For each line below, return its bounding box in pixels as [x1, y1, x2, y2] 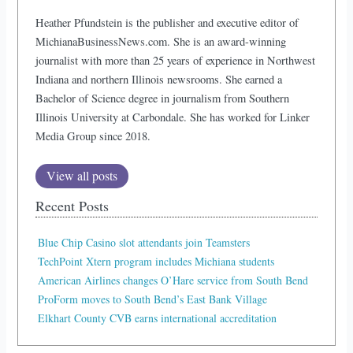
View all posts [46, 166, 118, 184]
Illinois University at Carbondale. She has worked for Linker [35, 109, 310, 124]
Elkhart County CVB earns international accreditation [38, 310, 277, 325]
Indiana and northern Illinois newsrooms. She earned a [35, 71, 283, 87]
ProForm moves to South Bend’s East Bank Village [38, 291, 268, 307]
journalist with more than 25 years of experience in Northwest [35, 52, 316, 68]
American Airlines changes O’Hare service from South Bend [38, 272, 309, 288]
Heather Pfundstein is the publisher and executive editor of [35, 14, 299, 30]
